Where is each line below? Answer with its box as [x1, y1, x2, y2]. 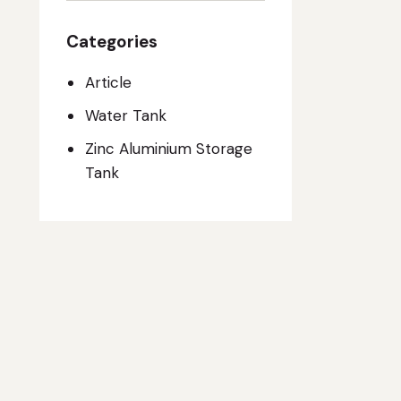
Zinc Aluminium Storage [84, 139, 252, 159]
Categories [66, 30, 158, 53]
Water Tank [84, 106, 166, 126]
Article [84, 73, 132, 93]
